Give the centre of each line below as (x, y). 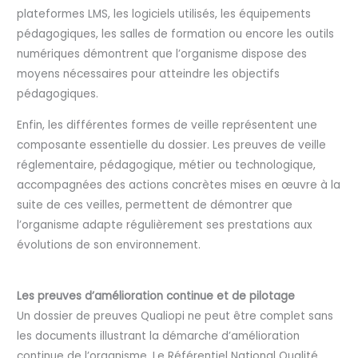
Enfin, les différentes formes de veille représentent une (167, 125)
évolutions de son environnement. (109, 245)
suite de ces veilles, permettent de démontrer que (155, 205)
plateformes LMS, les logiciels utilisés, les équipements (164, 14)
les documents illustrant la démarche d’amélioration (159, 336)
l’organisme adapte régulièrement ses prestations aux (165, 225)
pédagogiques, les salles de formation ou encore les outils (176, 34)
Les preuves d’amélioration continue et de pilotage (156, 296)
